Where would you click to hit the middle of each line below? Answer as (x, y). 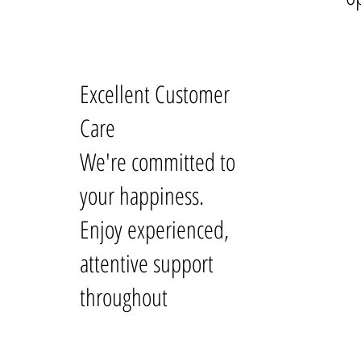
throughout (124, 297)
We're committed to (158, 161)
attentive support (147, 263)
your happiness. (142, 195)
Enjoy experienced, (154, 229)
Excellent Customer (155, 93)
